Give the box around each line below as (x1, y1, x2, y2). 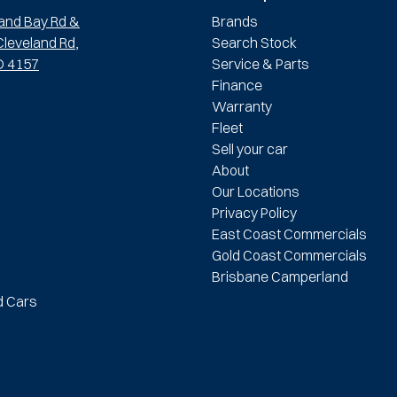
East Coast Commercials (212, 224, 367, 243)
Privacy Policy (212, 203, 297, 222)
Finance (212, 75, 262, 94)
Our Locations (212, 182, 300, 200)
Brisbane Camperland (212, 267, 348, 285)
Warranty (212, 97, 272, 115)
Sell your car (212, 139, 288, 158)
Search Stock (212, 33, 297, 51)
